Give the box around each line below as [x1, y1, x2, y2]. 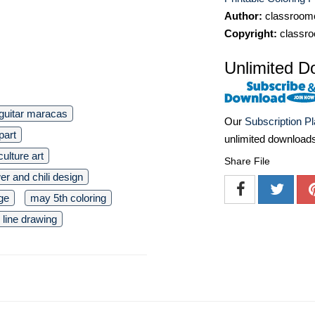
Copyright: [224, 27, 277, 39]
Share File [224, 155, 270, 167]
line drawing [3, 213, 57, 225]
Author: [224, 10, 262, 22]
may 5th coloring [30, 192, 106, 204]
